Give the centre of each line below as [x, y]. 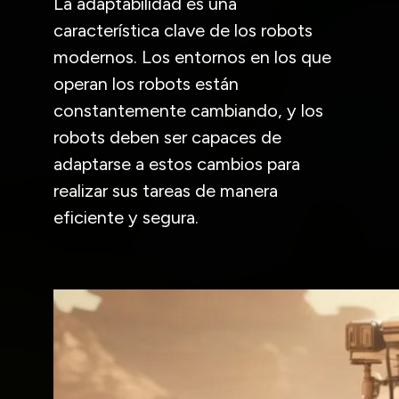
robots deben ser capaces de [167, 137]
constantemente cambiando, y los [188, 110]
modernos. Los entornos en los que [192, 57]
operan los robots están [146, 83]
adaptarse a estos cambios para [177, 163]
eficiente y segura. [126, 217]
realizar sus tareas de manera [166, 190]
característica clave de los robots [183, 30]
